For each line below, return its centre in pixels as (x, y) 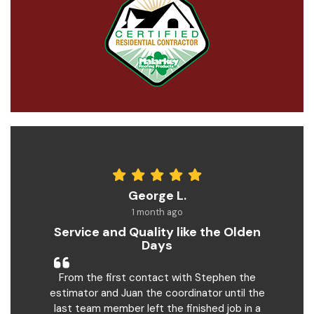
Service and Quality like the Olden (157, 232)
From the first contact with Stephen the (157, 278)
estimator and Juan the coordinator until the (157, 293)
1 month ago (157, 212)
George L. (157, 196)
